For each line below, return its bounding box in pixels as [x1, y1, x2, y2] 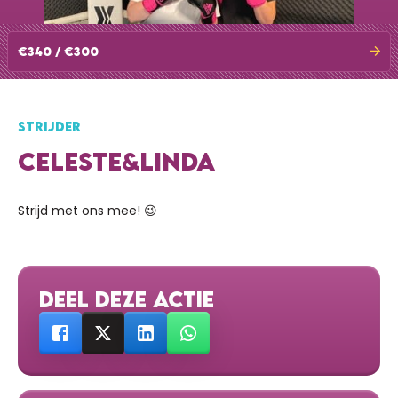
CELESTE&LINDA [18, 146, 215, 176]
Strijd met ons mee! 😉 [18, 202, 157, 220]
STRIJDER [18, 118, 81, 134]
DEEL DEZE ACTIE [39, 286, 214, 313]
